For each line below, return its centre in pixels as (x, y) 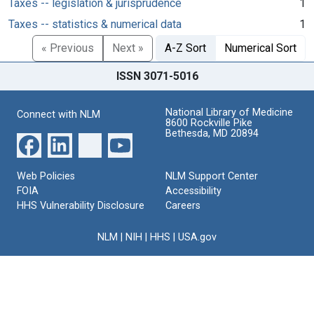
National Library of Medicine (229, 112)
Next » (128, 48)
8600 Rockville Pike (209, 123)
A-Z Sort (185, 48)
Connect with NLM (59, 114)
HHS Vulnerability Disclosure (81, 205)
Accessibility (193, 191)
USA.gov (197, 237)
